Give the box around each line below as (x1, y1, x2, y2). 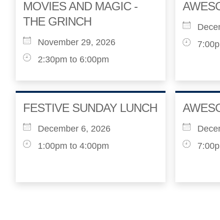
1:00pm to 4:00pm (38, 141, 109, 151)
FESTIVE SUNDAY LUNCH (23, 101, 157, 114)
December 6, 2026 (38, 124, 110, 134)
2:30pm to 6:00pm (38, 55, 109, 64)
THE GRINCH (23, 15, 91, 28)
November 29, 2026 (38, 37, 115, 47)
